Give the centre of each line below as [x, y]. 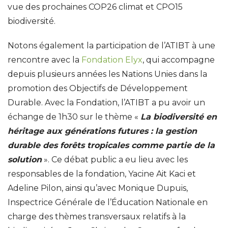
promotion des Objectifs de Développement [98, 88]
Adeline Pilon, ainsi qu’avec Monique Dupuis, [98, 188]
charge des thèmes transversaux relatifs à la [97, 217]
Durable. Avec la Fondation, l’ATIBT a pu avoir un [106, 103]
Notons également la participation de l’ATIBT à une [111, 46]
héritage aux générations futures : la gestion [102, 131]
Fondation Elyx [112, 60]
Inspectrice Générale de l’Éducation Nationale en [108, 202]
